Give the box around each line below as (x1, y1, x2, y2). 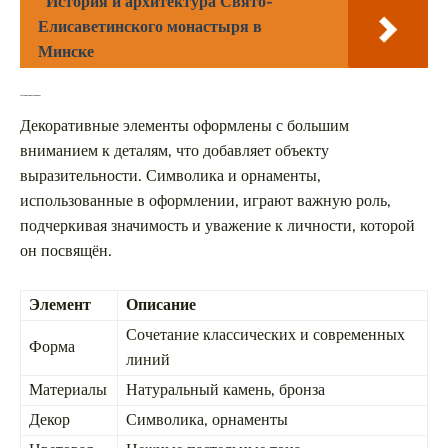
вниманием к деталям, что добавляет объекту (20, 139, 329, 162)
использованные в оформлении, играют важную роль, (20, 189, 391, 212)
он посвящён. (20, 239, 112, 262)
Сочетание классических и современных (126, 323, 405, 346)
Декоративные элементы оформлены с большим (20, 114, 349, 137)
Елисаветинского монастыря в (38, 15, 262, 38)
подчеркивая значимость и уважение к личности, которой (20, 214, 415, 237)
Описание (126, 293, 196, 316)
